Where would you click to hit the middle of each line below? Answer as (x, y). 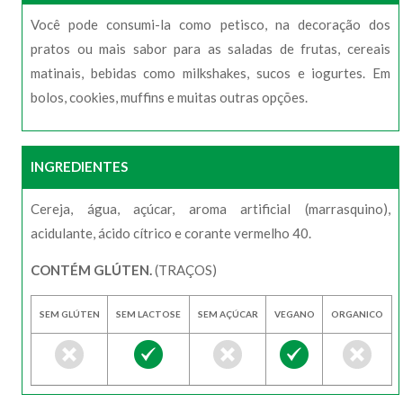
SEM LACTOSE (148, 313)
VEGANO (294, 313)
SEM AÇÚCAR (228, 313)
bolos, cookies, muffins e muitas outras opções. (169, 97)
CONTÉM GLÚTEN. (91, 269)
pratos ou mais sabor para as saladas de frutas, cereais (210, 48)
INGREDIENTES (79, 166)
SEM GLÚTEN (69, 313)
